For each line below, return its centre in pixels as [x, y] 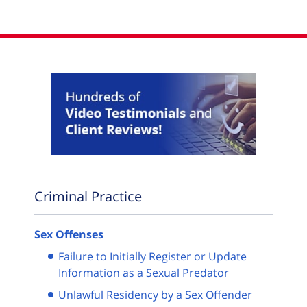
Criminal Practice [88, 196]
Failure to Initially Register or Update [152, 256]
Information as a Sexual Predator [144, 272]
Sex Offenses [69, 234]
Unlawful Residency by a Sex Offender [155, 294]
